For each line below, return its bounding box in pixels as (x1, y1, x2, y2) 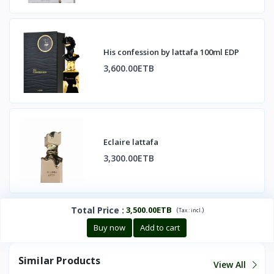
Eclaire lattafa (103, 136, 158, 148)
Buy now (93, 221, 125, 233)
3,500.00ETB (125, 204, 172, 215)
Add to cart (139, 221, 180, 233)
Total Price (70, 204, 119, 216)
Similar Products (18, 253, 101, 267)
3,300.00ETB (103, 152, 154, 165)
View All (213, 259, 248, 271)
